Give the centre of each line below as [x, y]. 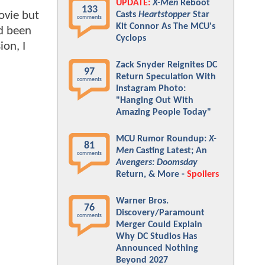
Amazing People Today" [164, 112]
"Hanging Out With [155, 101]
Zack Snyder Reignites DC [167, 65]
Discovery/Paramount [160, 213]
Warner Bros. [142, 201]
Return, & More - [151, 174]
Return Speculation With [166, 77]
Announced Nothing [157, 248]
